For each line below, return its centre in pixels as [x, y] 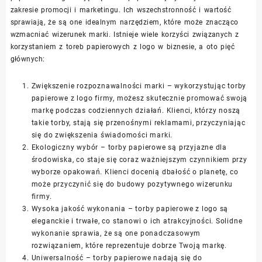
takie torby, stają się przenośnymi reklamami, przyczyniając [138, 123]
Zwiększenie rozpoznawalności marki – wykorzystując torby [139, 86]
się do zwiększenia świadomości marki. [102, 135]
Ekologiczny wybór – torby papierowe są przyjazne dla [129, 147]
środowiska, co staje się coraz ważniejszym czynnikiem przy [139, 159]
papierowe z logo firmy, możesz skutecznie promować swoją [139, 98]
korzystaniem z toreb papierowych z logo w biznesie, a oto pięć [123, 46]
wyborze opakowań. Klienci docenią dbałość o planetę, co [135, 172]
